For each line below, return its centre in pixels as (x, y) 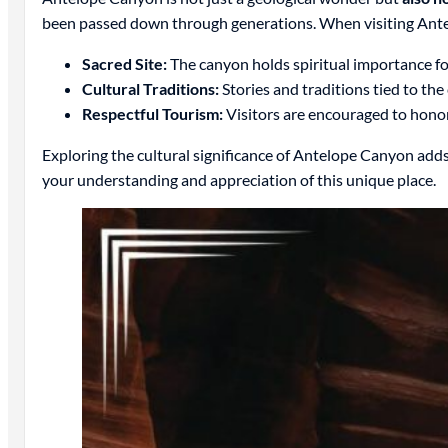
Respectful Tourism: (152, 113)
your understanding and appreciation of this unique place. (238, 179)
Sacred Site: (124, 63)
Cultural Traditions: (150, 88)
